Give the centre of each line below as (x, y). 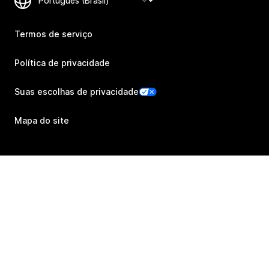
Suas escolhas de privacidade (77, 92)
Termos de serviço (53, 34)
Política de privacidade (62, 63)
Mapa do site (42, 121)
